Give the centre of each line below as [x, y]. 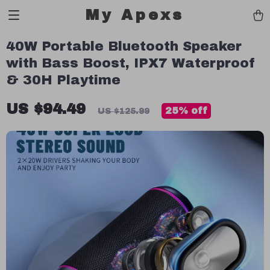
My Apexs [135, 15]
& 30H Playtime [63, 80]
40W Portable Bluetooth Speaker [124, 46]
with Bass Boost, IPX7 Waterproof [131, 63]
